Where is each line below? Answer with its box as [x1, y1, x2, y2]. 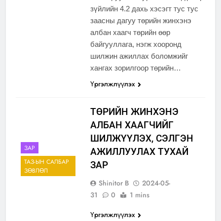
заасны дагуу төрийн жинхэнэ [90, 16, 191, 25]
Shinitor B [98, 178, 129, 188]
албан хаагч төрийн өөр [90, 28, 170, 37]
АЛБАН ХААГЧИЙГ [90, 119, 174, 131]
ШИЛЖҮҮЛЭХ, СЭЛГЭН [90, 133, 193, 145]
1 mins [129, 190, 149, 200]
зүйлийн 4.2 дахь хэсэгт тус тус [90, 4, 198, 13]
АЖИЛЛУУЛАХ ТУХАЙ [90, 146, 188, 158]
